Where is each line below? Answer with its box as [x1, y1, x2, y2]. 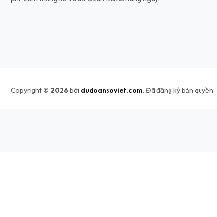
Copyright [11, 85, 43, 94]
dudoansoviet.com [81, 85, 143, 94]
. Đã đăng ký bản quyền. [143, 85, 215, 94]
